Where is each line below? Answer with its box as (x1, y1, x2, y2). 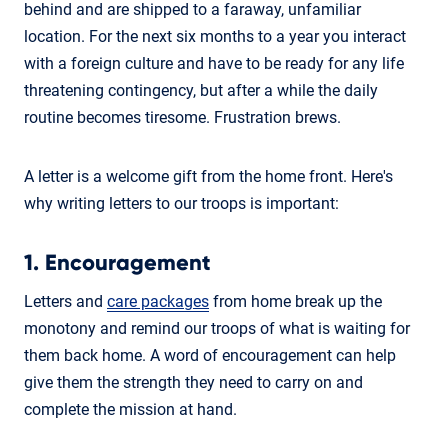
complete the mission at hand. (24, 399, 237, 419)
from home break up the (209, 291, 382, 311)
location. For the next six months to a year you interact (24, 26, 406, 46)
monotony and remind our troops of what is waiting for (24, 318, 410, 338)
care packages (107, 291, 209, 311)
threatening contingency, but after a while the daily (24, 80, 378, 100)
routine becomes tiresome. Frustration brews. (24, 107, 341, 127)
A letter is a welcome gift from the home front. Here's (24, 166, 393, 186)
